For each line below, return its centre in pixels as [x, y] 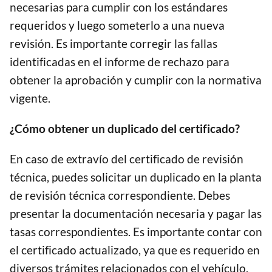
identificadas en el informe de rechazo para [120, 62]
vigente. [30, 98]
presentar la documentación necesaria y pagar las [136, 214]
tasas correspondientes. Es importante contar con [136, 232]
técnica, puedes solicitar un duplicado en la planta [136, 177]
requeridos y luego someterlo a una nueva [117, 25]
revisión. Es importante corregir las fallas [114, 44]
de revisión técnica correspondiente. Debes [120, 195]
